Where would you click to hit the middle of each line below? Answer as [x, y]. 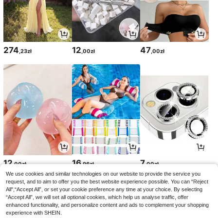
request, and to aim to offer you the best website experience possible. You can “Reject [107, 182]
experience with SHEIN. [34, 213]
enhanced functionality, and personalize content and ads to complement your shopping [107, 205]
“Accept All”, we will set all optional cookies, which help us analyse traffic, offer [97, 197]
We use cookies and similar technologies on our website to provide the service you [103, 174]
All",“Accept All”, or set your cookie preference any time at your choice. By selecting [104, 189]
